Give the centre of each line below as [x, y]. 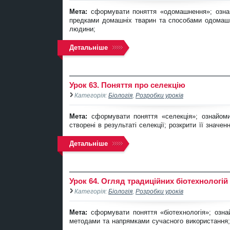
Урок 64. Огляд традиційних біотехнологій [149, 181]
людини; [84, 29]
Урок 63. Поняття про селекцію [127, 85]
